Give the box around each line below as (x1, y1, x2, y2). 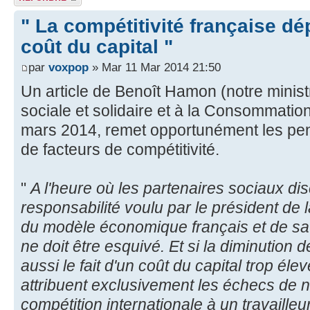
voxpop (48, 60, 89, 74)
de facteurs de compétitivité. (21, 140, 219, 158)
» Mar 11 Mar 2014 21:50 (89, 60, 221, 74)
